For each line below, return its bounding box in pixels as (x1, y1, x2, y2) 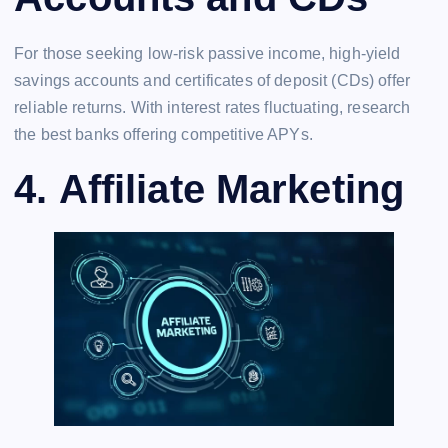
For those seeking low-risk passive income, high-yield (14, 44, 401, 62)
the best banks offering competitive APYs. (14, 125, 313, 143)
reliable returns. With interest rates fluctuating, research (14, 98, 411, 116)
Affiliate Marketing (58, 167, 405, 212)
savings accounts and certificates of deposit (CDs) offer (14, 71, 410, 89)
